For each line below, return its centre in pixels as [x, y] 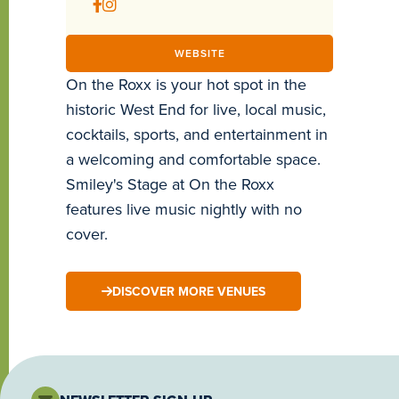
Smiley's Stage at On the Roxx [170, 184]
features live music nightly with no [184, 209]
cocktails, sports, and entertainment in [197, 134]
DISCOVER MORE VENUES [189, 292]
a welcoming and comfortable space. [193, 159]
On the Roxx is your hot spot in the [186, 85]
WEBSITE [199, 53]
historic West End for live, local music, [196, 110]
